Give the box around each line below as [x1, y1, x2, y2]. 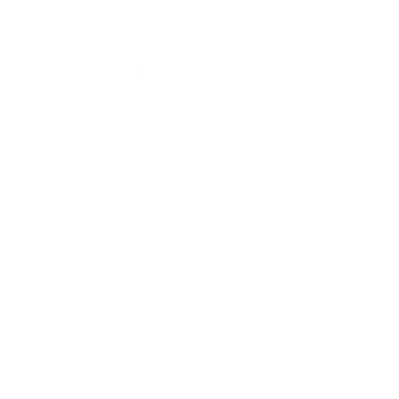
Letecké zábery [136, 62, 263, 87]
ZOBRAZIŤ [167, 120, 232, 141]
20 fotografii [169, 86, 251, 107]
